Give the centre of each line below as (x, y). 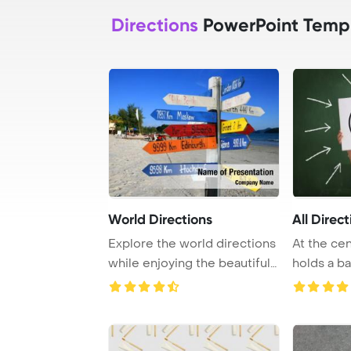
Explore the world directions (192, 243)
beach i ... (134, 282)
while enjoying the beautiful (189, 263)
